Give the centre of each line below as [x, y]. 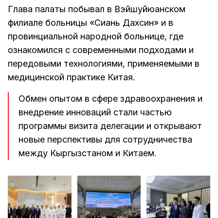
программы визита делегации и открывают [110, 126]
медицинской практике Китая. [72, 77]
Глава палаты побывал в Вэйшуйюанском [97, 9]
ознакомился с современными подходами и [101, 50]
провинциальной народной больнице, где [96, 36]
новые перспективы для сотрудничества [105, 139]
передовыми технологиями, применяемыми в [104, 64]
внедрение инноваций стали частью [95, 112]
